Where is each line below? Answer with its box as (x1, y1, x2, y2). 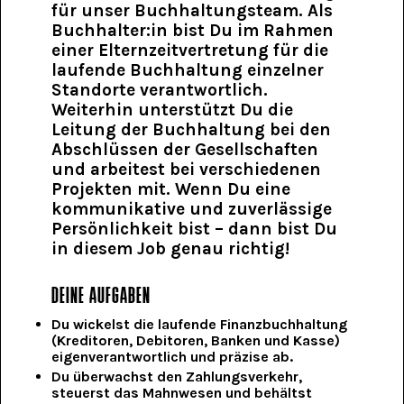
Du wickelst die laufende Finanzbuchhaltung (51, 315, 348, 333)
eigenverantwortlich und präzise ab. (51, 347, 294, 365)
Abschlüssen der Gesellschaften (51, 138, 319, 160)
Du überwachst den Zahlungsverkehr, (51, 367, 303, 385)
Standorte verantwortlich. (51, 78, 269, 100)
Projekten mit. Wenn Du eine (51, 178, 291, 199)
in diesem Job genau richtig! (51, 237, 290, 259)
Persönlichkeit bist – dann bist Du (51, 217, 338, 239)
